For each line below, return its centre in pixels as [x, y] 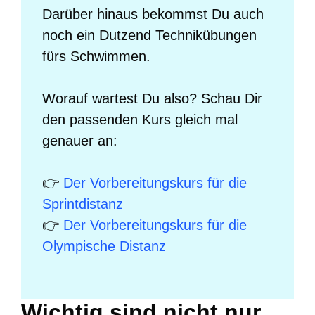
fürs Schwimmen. [96, 56]
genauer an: [80, 140]
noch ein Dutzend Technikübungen [149, 35]
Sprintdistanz [83, 204]
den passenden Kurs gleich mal [140, 119]
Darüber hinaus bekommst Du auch [153, 14]
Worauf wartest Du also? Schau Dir [152, 98]
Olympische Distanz [104, 246]
